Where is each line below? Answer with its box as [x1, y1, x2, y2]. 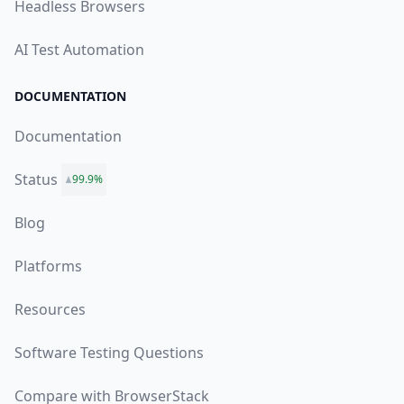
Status [14, 170, 58, 190]
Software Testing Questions [14, 343, 204, 363]
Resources [14, 299, 86, 320]
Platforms [14, 256, 82, 277]
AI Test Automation [14, 40, 144, 60]
